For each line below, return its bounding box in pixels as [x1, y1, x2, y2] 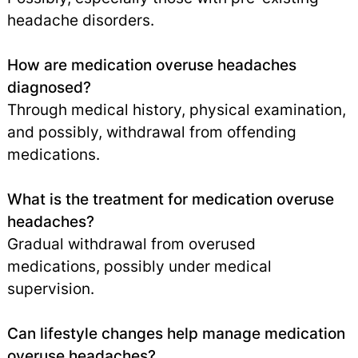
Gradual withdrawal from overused [6, 233, 256, 253]
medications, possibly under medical [6, 256, 272, 276]
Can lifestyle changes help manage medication [6, 323, 345, 343]
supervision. [6, 278, 94, 298]
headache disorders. [6, 10, 154, 30]
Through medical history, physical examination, [6, 99, 346, 119]
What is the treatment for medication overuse [6, 189, 334, 209]
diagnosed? [6, 77, 91, 97]
